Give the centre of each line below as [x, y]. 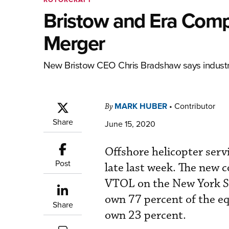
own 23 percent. [145, 215]
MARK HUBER [141, 106]
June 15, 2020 [130, 124]
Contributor [195, 106]
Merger [74, 43]
